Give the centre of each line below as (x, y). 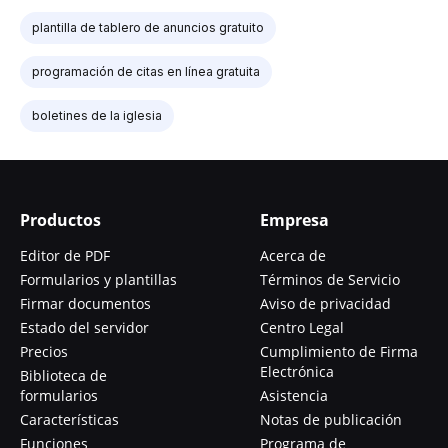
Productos (60, 219)
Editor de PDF (65, 255)
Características (69, 419)
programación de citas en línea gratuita (146, 71)
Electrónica (297, 371)
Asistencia (294, 395)
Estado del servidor (84, 327)
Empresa (294, 219)
